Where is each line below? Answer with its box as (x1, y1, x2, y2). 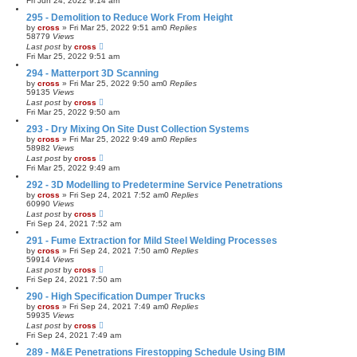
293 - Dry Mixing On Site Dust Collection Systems (26, 123, 249, 135)
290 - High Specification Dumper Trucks (26, 290, 206, 302)
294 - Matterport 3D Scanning (26, 67, 159, 79)
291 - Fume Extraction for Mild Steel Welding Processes (26, 234, 277, 246)
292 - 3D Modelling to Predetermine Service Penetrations (26, 178, 283, 190)
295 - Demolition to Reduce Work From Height (26, 11, 233, 23)
